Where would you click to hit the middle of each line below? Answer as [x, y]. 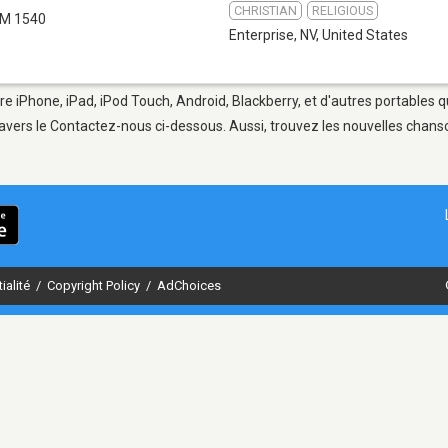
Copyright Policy [95, 285]
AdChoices [189, 285]
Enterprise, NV [272, 34]
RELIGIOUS [342, 10]
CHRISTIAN [265, 10]
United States [365, 34]
